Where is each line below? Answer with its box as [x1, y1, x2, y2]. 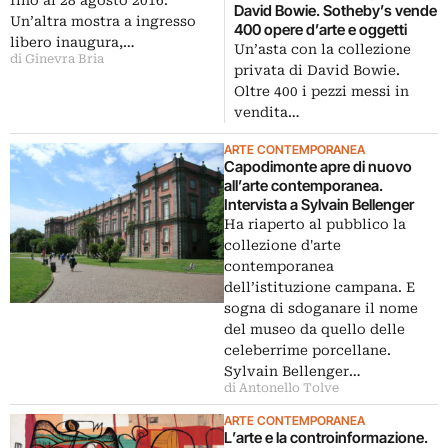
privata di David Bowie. [234, 61, 400, 78]
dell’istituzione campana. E [224, 278, 415, 295]
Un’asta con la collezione [234, 40, 411, 57]
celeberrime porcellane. [224, 341, 391, 358]
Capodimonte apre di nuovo [224, 156, 412, 176]
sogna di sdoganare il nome [224, 299, 418, 316]
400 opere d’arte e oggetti [234, 19, 407, 39]
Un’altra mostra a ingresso [10, 13, 196, 30]
